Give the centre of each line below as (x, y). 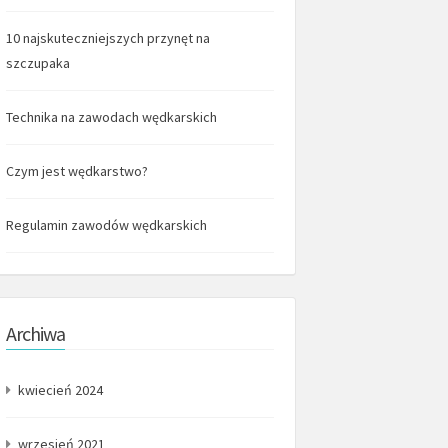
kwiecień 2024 (60, 390)
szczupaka (38, 63)
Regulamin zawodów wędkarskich (106, 225)
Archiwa (35, 333)
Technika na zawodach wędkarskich (111, 117)
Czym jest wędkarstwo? (77, 171)
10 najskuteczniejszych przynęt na (108, 38)
